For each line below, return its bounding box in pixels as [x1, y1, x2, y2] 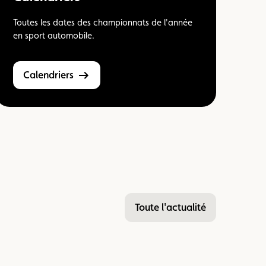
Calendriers [29, 69, 74, 81]
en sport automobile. [13, 30, 94, 41]
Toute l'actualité [139, 201, 207, 213]
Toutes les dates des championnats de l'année [13, 17, 192, 28]
